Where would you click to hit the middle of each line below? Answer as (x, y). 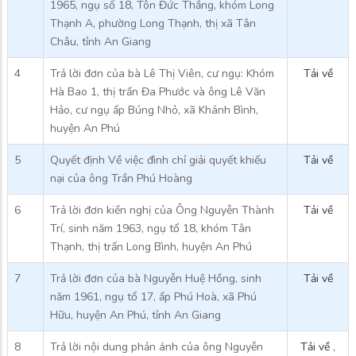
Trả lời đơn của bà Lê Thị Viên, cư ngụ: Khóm (162, 73)
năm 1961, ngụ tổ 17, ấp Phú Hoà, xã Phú (153, 296)
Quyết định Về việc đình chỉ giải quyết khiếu (158, 160)
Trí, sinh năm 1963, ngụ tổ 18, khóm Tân (151, 228)
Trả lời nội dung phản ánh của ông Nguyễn (157, 346)
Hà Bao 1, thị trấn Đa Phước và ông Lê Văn (158, 91)
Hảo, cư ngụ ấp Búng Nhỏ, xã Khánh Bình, (154, 110)
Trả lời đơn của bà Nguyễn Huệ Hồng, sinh (156, 278)
